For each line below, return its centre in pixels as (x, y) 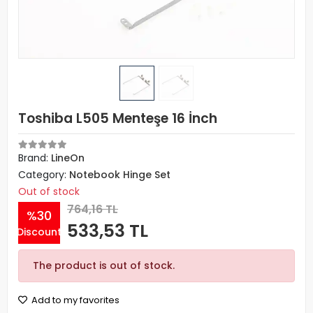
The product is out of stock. (104, 265)
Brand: (35, 158)
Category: (44, 175)
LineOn (68, 158)
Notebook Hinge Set (120, 175)
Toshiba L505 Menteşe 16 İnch (118, 118)
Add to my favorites (74, 300)
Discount (39, 232)
